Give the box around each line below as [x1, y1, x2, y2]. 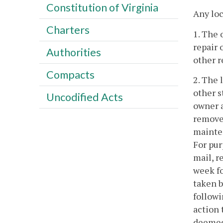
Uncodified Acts [46, 90, 123, 104]
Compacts [46, 68, 95, 81]
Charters [46, 23, 90, 36]
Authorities [46, 45, 101, 59]
